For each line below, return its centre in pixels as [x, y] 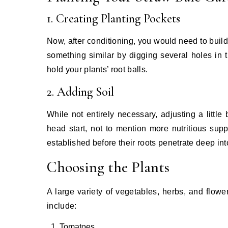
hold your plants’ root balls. [97, 69]
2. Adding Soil [80, 92]
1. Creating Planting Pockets [113, 18]
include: [62, 206]
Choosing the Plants [108, 167]
